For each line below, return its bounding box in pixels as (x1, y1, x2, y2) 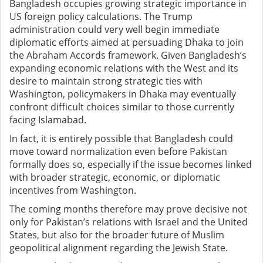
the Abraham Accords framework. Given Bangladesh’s (9, 49, 247, 62)
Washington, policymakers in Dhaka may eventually (9, 87, 236, 101)
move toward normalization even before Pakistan (9, 145, 227, 159)
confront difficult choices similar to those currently (9, 100, 234, 114)
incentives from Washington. (9, 184, 136, 197)
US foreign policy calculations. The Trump (9, 10, 193, 23)
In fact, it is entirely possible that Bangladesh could (9, 132, 233, 146)
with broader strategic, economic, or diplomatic (9, 171, 220, 184)
